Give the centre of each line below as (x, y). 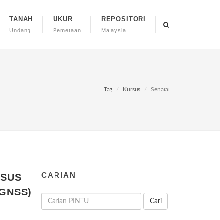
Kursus (132, 89)
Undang (20, 30)
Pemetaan (67, 30)
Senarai (160, 89)
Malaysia (114, 30)
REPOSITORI (124, 19)
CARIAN (58, 175)
